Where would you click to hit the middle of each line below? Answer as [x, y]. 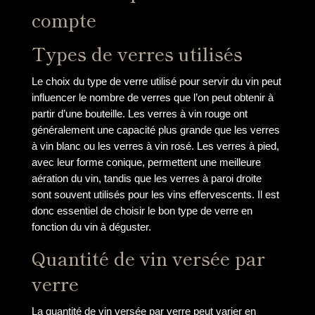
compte [64, 19]
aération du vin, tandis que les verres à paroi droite [146, 178]
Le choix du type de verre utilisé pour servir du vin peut [156, 81]
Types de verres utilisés [137, 53]
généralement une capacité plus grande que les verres [155, 129]
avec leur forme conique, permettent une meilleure [146, 162]
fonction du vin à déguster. [91, 226]
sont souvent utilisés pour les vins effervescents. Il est [155, 194]
